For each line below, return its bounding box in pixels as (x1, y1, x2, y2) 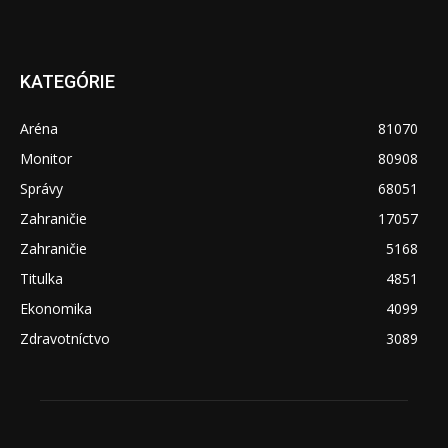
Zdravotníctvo (20, 328, 110, 348)
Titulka (20, 268, 63, 288)
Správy (20, 178, 63, 198)
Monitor (20, 148, 72, 168)
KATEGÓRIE (20, 70, 115, 92)
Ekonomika (20, 298, 92, 318)
